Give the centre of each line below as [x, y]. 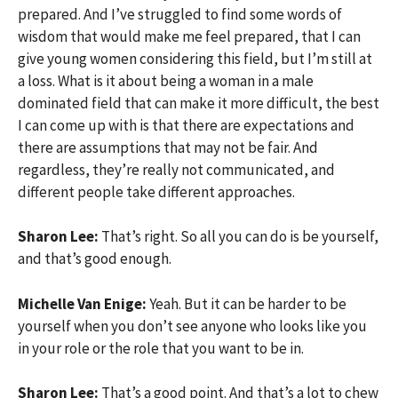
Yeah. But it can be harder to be [248, 303]
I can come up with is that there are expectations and [186, 125]
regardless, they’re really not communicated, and [176, 169]
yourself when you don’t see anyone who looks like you [192, 326]
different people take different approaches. [156, 191]
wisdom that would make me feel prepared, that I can [189, 36]
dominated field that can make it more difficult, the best [199, 103]
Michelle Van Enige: [82, 303]
